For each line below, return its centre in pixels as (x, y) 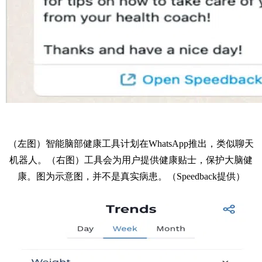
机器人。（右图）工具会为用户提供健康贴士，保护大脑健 (131, 160)
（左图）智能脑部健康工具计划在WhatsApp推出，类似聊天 (131, 143)
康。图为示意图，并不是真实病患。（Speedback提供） (131, 176)
